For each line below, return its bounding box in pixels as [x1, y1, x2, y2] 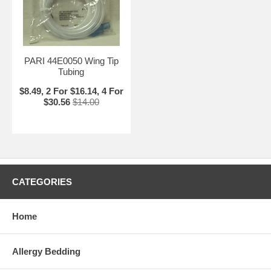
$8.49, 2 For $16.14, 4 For [19, 86, 123, 96]
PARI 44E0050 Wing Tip [24, 56, 119, 66]
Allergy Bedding [12, 246, 80, 256]
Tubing [58, 67, 85, 77]
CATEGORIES [12, 177, 72, 187]
